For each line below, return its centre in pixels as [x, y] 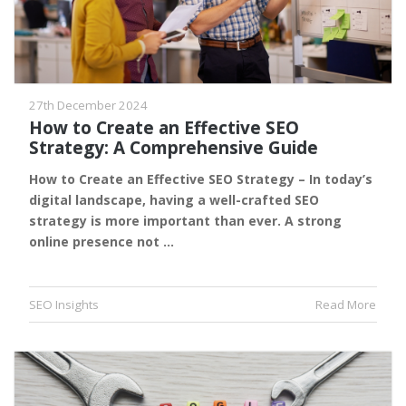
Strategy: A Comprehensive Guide [174, 147]
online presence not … [101, 241]
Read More [346, 304]
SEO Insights [64, 304]
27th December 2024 [88, 105]
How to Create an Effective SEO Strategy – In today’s [201, 179]
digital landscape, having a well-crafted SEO [174, 199]
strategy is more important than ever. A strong [185, 220]
